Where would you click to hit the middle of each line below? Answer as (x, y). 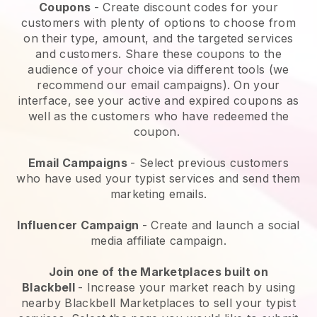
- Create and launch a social (221, 225)
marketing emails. (158, 194)
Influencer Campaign (80, 225)
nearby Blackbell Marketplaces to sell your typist (158, 303)
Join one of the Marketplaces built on (158, 272)
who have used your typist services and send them (158, 179)
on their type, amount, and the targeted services (158, 39)
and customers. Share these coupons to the (158, 54)
